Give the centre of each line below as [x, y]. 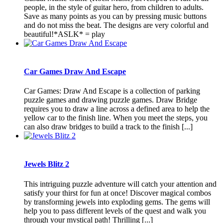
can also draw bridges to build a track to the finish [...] [108, 127]
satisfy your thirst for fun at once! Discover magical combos [117, 193]
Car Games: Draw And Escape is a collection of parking [112, 91]
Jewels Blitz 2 [47, 164]
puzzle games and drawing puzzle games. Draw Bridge [111, 100]
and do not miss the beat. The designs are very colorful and [116, 25]
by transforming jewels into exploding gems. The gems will [117, 202]
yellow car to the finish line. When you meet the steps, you [116, 118]
